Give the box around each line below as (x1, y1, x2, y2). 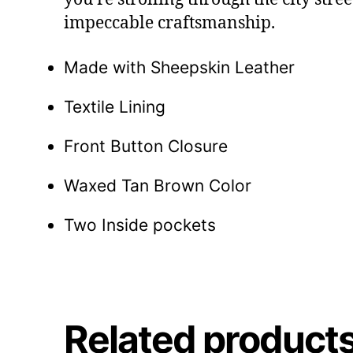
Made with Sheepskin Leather (63, 57, 295, 77)
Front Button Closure (63, 136, 228, 156)
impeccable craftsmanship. (63, 12, 275, 34)
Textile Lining (63, 96, 165, 117)
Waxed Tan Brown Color (63, 175, 251, 195)
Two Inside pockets (63, 214, 216, 235)
